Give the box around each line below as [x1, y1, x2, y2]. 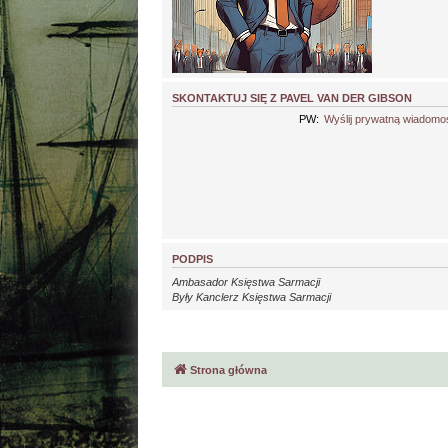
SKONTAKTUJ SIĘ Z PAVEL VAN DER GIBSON [172, 92, 412, 105]
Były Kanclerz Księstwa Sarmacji [172, 291, 331, 304]
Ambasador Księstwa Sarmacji [172, 276, 320, 289]
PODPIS [172, 252, 213, 265]
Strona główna [190, 364, 267, 377]
